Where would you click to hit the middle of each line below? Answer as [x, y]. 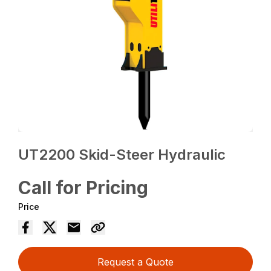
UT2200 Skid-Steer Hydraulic [122, 155]
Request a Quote [135, 262]
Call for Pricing [83, 188]
